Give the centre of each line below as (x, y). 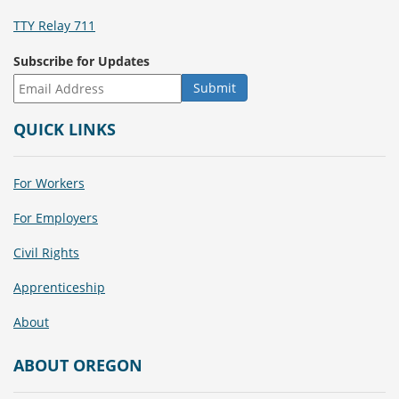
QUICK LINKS (65, 129)
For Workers (49, 183)
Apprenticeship (59, 287)
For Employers (56, 217)
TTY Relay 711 (54, 25)
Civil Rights (46, 252)
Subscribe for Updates (81, 61)
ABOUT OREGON (78, 365)
